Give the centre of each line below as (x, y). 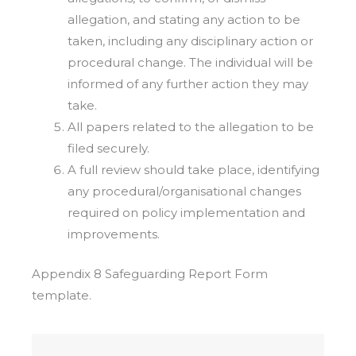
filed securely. (108, 149)
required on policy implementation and (186, 213)
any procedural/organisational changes (184, 192)
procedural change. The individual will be (190, 63)
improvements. (114, 234)
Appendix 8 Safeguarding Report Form (150, 273)
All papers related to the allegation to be (191, 127)
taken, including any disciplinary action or (190, 41)
